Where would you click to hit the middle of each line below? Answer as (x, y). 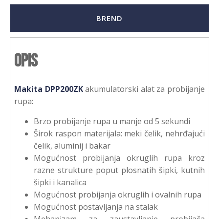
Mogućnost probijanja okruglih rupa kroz (119, 158)
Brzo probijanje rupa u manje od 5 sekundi (112, 121)
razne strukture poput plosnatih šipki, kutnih (119, 170)
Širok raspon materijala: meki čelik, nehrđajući (119, 133)
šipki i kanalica (60, 182)
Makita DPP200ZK (49, 89)
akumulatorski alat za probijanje (144, 89)
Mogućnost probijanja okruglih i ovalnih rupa (118, 195)
